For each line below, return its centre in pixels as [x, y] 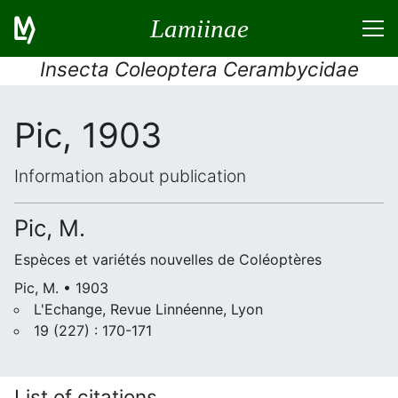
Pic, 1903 [88, 135]
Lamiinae [199, 28]
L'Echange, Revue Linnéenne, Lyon [148, 309]
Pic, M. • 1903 [61, 288]
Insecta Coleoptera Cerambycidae [199, 69]
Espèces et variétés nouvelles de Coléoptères [168, 259]
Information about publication [130, 176]
